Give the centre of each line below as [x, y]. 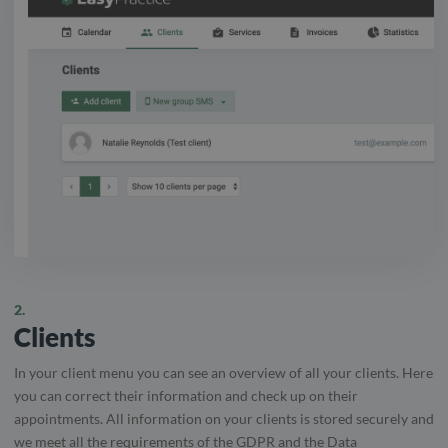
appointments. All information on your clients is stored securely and [224, 419]
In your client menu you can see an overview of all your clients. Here [223, 373]
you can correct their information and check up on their [186, 396]
